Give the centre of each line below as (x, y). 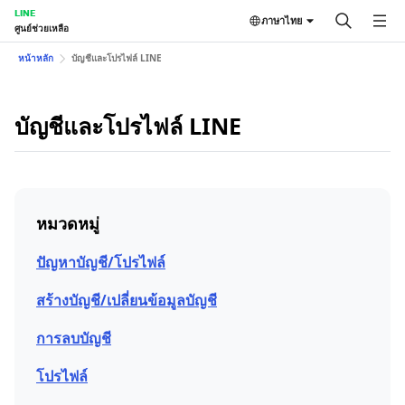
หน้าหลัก (36, 58)
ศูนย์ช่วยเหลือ (42, 28)
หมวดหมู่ (68, 223)
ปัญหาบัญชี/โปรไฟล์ (101, 262)
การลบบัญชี (74, 338)
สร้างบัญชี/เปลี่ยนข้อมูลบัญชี (127, 300)
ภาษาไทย (282, 20)
